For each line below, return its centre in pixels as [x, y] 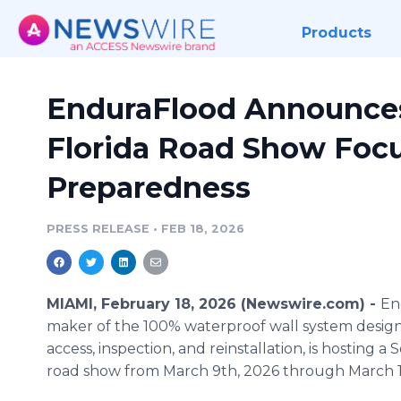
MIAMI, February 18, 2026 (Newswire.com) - [213, 304]
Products [336, 33]
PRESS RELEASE [98, 229]
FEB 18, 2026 [203, 229]
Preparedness [149, 188]
